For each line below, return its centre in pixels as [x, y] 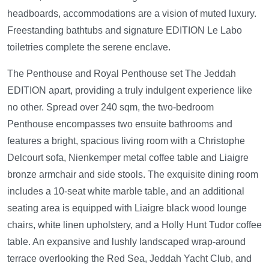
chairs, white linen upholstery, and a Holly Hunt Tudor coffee [134, 225]
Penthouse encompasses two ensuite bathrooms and [120, 124]
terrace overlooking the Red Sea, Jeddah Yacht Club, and [129, 258]
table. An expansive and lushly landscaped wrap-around [126, 242]
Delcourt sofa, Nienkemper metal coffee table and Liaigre [128, 158]
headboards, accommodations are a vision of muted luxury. [132, 14]
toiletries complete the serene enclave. [89, 47]
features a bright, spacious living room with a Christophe [126, 141]
